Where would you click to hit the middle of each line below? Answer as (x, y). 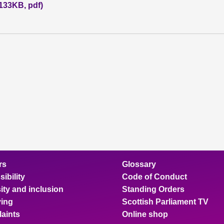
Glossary (139, 164)
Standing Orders (153, 189)
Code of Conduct (154, 177)
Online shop (145, 214)
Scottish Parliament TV (165, 202)
